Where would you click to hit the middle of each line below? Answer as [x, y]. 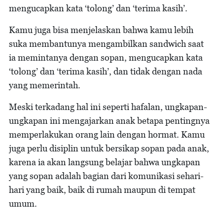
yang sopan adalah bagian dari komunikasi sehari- [106, 176]
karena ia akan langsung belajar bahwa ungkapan [105, 162]
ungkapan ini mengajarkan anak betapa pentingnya [109, 120]
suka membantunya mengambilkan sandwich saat [106, 43]
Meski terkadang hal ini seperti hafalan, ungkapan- [108, 107]
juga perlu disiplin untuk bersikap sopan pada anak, [109, 148]
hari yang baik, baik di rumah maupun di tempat [102, 189]
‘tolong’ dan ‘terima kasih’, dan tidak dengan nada [106, 71]
